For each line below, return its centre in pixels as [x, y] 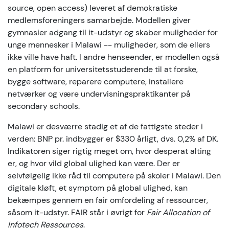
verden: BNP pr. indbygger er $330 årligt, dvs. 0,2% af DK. [113, 139]
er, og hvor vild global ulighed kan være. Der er [94, 163]
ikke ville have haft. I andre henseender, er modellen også [114, 57]
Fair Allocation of [178, 212]
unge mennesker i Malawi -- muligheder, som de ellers [109, 45]
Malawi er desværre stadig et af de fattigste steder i [105, 127]
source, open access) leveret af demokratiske [93, 8]
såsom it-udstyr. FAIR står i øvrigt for [77, 212]
